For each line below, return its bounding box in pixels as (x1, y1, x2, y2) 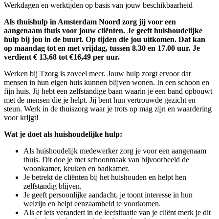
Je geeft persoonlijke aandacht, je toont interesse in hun (23, 191, 193, 199)
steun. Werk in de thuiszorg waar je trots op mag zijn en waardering (4, 105, 212, 113)
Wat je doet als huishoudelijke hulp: (4, 130, 122, 139)
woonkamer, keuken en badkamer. (23, 164, 129, 173)
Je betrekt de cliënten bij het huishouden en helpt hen (23, 173, 186, 182)
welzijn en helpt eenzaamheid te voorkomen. (23, 199, 161, 208)
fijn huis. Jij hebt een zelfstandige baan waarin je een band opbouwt (4, 87, 212, 96)
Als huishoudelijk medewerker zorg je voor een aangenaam (23, 147, 206, 155)
